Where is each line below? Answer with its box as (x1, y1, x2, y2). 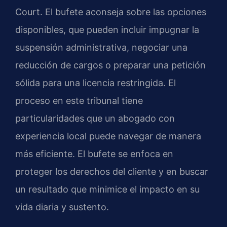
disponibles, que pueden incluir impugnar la (15, 24, 199, 35)
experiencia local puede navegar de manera (15, 131, 201, 142)
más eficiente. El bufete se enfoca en (15, 148, 173, 160)
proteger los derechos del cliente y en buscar (15, 166, 208, 177)
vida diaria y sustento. (15, 202, 109, 213)
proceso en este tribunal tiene (15, 95, 143, 106)
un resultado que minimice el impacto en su (15, 184, 200, 195)
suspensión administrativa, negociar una (15, 42, 187, 53)
